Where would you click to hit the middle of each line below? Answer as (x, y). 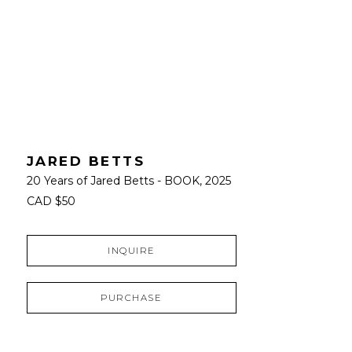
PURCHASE (132, 297)
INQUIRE (132, 250)
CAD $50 (51, 201)
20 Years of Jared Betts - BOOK (113, 180)
